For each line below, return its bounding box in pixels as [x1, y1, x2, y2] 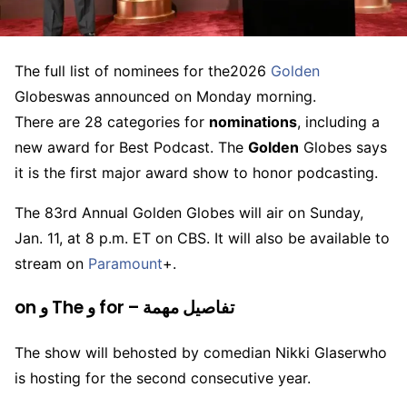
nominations [209, 113, 297, 132]
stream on [15, 254, 88, 273]
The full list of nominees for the [15, 62, 230, 81]
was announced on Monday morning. [63, 87, 316, 106]
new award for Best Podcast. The [15, 138, 248, 157]
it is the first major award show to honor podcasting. [15, 164, 378, 183]
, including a [297, 113, 380, 132]
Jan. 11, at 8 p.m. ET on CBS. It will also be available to [15, 229, 390, 248]
